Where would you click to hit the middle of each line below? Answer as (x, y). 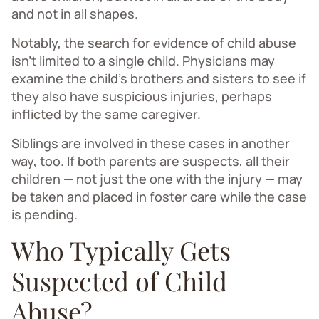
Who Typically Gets (121, 250)
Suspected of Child (119, 280)
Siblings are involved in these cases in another (151, 143)
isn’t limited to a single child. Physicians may (143, 60)
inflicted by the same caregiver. (106, 114)
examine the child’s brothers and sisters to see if (159, 78)
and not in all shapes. (75, 13)
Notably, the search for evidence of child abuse (154, 42)
